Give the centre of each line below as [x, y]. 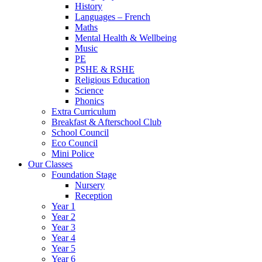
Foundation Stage [84, 175]
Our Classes [50, 164]
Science [89, 90]
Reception [94, 196]
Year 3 [63, 227]
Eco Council [75, 143]
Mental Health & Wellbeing [126, 38]
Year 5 [63, 248]
